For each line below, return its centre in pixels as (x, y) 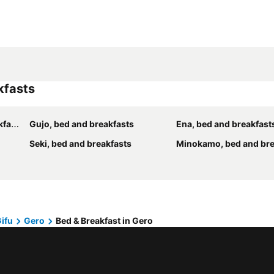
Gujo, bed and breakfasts (82, 124)
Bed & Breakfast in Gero (104, 220)
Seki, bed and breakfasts (80, 143)
